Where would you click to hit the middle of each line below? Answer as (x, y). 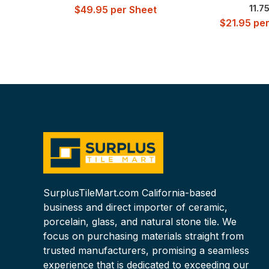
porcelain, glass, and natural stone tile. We (140, 222)
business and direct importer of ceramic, (135, 207)
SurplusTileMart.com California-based (130, 193)
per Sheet (132, 9)
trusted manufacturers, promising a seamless (146, 251)
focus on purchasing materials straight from (144, 236)
